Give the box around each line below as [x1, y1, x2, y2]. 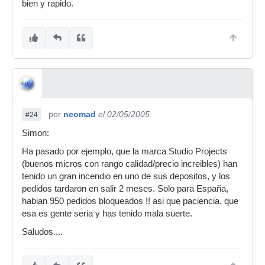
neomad [63, 109, 96, 119]
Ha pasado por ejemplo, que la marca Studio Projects [22, 147, 227, 156]
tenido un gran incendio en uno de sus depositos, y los [22, 172, 230, 181]
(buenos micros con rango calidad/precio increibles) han [22, 159, 237, 169]
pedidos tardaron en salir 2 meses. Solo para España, [22, 184, 228, 193]
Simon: [22, 128, 49, 138]
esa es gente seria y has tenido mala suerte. [22, 209, 192, 218]
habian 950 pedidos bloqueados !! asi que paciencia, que [22, 196, 238, 206]
